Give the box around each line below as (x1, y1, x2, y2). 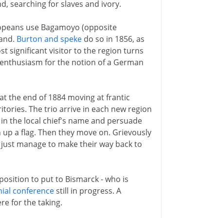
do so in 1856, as (81, 34, 145, 44)
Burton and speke (16, 34, 82, 44)
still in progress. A (54, 185, 121, 196)
